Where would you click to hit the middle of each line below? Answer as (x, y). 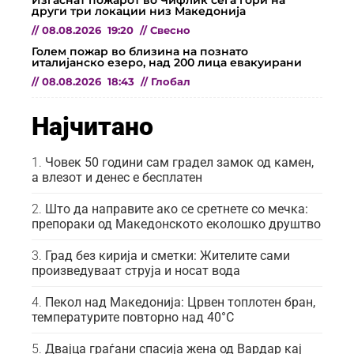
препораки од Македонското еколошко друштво (176, 224)
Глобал (171, 81)
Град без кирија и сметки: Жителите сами (168, 255)
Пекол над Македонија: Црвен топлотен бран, (180, 302)
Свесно (170, 30)
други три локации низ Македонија (139, 11)
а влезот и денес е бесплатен (117, 177)
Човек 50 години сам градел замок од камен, (179, 162)
